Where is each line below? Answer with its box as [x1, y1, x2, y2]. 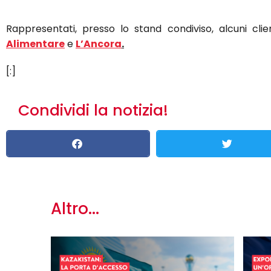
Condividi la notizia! [18, 100, 168, 121]
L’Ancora [76, 37, 122, 51]
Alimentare [6, 37, 65, 51]
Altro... [50, 198, 99, 220]
